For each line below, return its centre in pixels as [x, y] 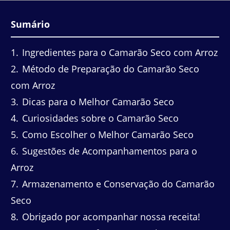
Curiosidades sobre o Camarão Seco [99, 118]
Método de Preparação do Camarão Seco [109, 69]
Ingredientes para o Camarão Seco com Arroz [119, 53]
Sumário [30, 24]
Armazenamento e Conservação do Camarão [117, 184]
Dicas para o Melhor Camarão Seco [97, 102]
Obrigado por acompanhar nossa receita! [110, 217]
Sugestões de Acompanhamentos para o [108, 151]
